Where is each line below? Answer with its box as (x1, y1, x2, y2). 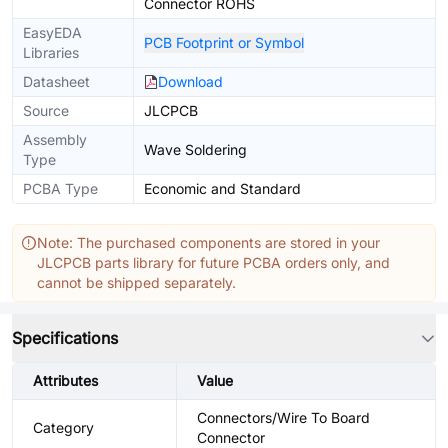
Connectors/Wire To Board (197, 409, 370, 426)
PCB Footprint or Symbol (144, 34, 304, 51)
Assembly (23, 131, 87, 148)
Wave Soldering (144, 141, 247, 158)
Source (23, 102, 69, 119)
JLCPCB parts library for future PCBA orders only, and (37, 254, 390, 271)
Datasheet (23, 73, 90, 90)
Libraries (23, 44, 79, 61)
